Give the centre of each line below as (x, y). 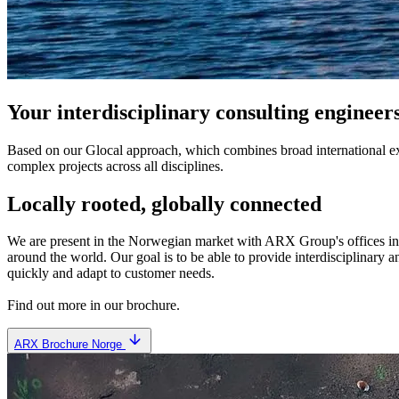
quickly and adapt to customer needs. (113, 273)
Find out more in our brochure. (94, 305)
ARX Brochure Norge (70, 345)
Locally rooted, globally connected (164, 204)
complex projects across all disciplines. (117, 166)
